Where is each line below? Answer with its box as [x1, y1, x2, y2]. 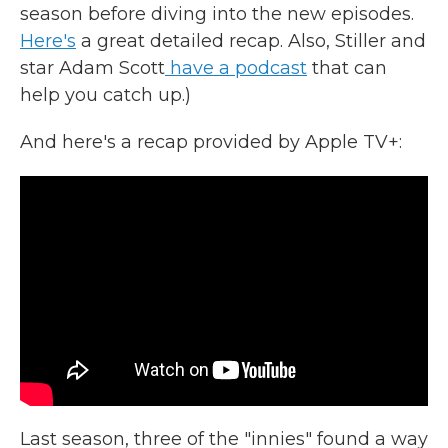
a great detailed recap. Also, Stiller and [76, 30, 426, 52]
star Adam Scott [20, 57, 165, 79]
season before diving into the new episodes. [20, 3, 414, 25]
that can [307, 57, 387, 79]
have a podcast [165, 57, 307, 79]
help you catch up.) [20, 84, 191, 106]
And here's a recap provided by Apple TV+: [20, 131, 402, 153]
